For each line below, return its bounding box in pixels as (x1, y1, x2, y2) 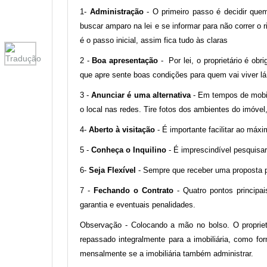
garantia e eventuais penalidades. (80, 200, 195, 210)
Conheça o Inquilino (91, 145, 166, 155)
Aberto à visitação (89, 125, 155, 135)
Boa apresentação (92, 56, 159, 66)
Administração (89, 7, 144, 17)
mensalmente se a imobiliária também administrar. (80, 249, 253, 259)
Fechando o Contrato (94, 186, 177, 195)
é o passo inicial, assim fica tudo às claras (80, 36, 228, 45)
